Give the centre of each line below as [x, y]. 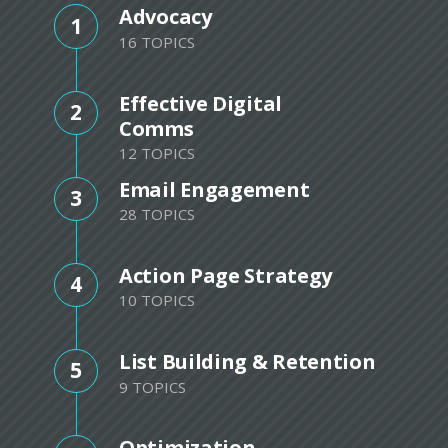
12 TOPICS [157, 153]
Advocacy [165, 17]
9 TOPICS [153, 386]
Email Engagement [214, 189]
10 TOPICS [157, 300]
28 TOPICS [157, 214]
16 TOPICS [157, 42]
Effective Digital [200, 103]
